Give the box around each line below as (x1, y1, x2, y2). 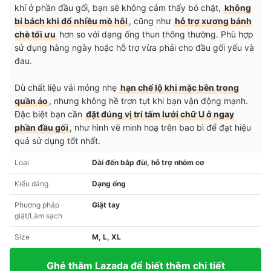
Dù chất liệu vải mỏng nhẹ (15, 82, 119, 93)
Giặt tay (92, 200, 120, 209)
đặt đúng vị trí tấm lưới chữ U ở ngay (86, 108, 234, 119)
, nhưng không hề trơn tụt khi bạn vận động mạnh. (49, 95, 248, 106)
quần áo (15, 95, 48, 106)
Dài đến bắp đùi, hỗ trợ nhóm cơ (92, 157, 204, 167)
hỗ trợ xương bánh (175, 15, 252, 26)
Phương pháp (15, 200, 59, 209)
